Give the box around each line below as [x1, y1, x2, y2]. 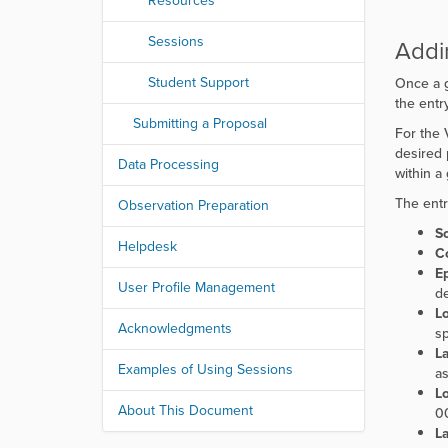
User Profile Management [118, 277, 275, 298]
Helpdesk [118, 236, 177, 257]
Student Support [148, 72, 249, 93]
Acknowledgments [118, 318, 232, 339]
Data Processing [118, 154, 219, 175]
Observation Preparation [118, 195, 269, 216]
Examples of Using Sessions [118, 359, 293, 380]
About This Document [118, 400, 253, 421]
